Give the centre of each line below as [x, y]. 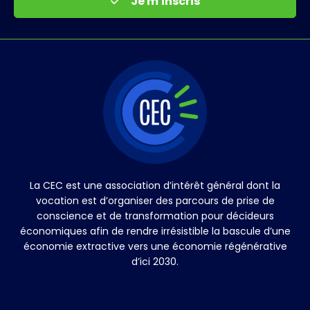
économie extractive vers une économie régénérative [155, 247]
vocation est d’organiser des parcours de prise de [155, 201]
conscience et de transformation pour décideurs [155, 216]
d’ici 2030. [155, 262]
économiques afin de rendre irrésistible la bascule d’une [155, 231]
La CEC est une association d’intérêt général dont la [155, 186]
